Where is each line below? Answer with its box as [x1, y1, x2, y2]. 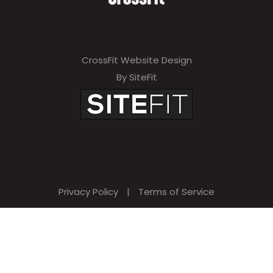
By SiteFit [116, 71, 157, 84]
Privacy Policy [58, 185, 118, 199]
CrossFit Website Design [81, 54, 192, 67]
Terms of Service [138, 185, 214, 199]
